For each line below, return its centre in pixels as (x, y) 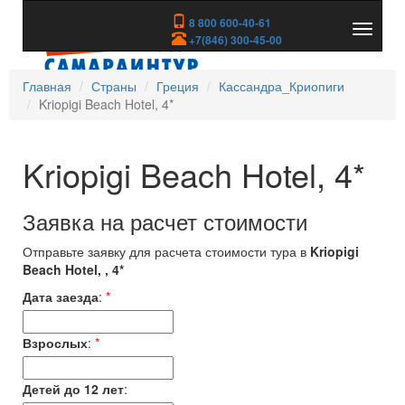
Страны (114, 86)
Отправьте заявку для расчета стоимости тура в (166, 251)
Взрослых (55, 343)
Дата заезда (61, 297)
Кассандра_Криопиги (282, 86)
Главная (47, 86)
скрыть (381, 49)
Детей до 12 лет (73, 389)
